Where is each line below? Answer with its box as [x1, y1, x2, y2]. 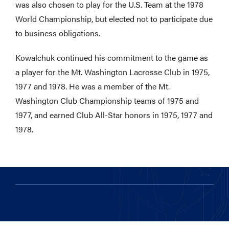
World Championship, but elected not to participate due [15, 13, 213, 25]
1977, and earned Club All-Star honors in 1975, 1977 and [15, 109, 213, 121]
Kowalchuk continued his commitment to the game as [15, 52, 208, 63]
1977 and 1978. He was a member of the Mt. [15, 80, 170, 92]
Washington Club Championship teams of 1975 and [15, 95, 199, 106]
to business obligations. [15, 27, 100, 39]
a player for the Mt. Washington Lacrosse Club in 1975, [15, 66, 210, 78]
